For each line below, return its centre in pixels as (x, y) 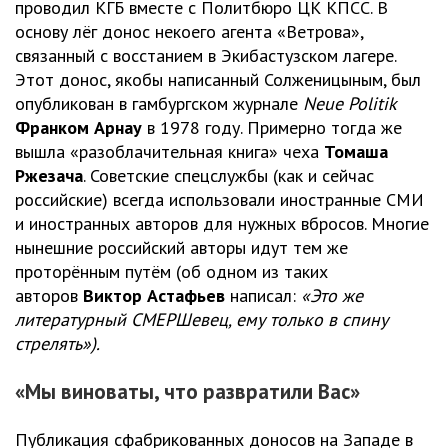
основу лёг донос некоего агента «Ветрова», (189, 32)
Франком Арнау (78, 128)
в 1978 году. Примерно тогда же (272, 128)
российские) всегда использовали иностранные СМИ (219, 200)
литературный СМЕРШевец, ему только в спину (201, 320)
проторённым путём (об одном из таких (171, 272)
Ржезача (49, 176)
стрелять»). (57, 344)
